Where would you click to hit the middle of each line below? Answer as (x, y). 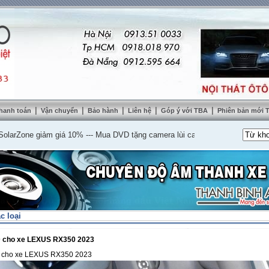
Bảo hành (104, 110)
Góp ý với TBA (185, 110)
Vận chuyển (60, 110)
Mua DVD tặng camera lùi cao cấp (129, 135)
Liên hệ (141, 110)
